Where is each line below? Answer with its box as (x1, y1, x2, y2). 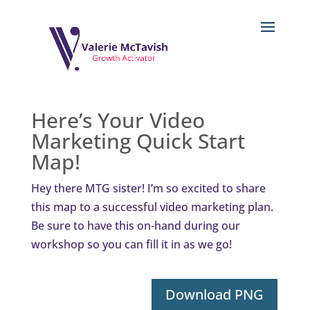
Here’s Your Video (30, 106, 205, 134)
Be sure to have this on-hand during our (30, 218, 240, 233)
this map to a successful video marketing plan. (30, 199, 273, 215)
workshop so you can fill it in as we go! (30, 237, 235, 252)
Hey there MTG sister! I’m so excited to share (30, 181, 266, 196)
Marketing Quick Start (30, 127, 245, 155)
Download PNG (165, 285, 264, 304)
